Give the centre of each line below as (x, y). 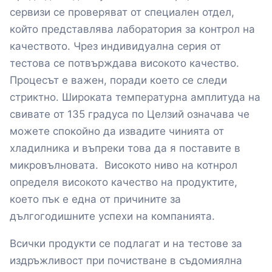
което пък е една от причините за (95, 199)
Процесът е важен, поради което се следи (118, 80)
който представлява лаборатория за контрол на (132, 29)
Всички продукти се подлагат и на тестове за (126, 244)
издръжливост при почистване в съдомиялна (126, 261)
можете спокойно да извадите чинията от (117, 131)
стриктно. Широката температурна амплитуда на (135, 97)
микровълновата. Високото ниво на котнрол (124, 165)
